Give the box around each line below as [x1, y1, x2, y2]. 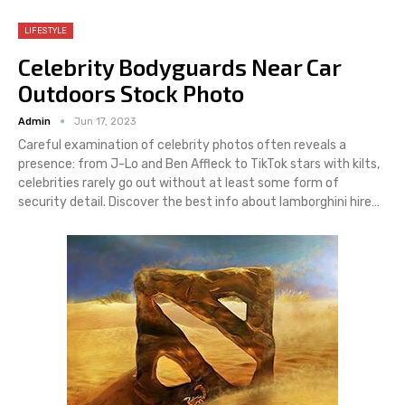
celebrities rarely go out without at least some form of [18, 175, 339, 192]
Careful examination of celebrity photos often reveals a [18, 137, 346, 154]
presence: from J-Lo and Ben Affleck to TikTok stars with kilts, [18, 156, 380, 173]
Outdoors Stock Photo [18, 80, 244, 108]
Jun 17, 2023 [74, 116, 136, 128]
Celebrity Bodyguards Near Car [18, 53, 341, 81]
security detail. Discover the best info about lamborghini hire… [18, 194, 380, 211]
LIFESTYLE [24, 26, 67, 36]
